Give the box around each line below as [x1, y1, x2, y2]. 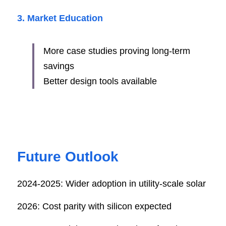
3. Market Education [17, 13, 103, 23]
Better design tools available [43, 76, 157, 86]
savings [43, 61, 74, 71]
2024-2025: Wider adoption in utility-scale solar [17, 178, 206, 189]
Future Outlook [17, 148, 119, 164]
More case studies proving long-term [43, 45, 190, 56]
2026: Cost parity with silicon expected [17, 201, 172, 211]
